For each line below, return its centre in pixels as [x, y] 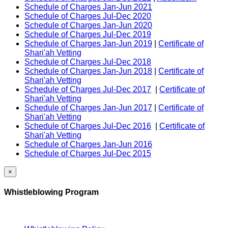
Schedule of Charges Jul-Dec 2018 [88, 62]
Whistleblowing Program [51, 192]
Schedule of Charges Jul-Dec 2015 [88, 153]
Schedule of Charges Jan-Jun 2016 [88, 144]
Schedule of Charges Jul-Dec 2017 [88, 89]
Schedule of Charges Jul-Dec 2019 [88, 34]
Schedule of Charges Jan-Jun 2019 [88, 43]
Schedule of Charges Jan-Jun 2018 [88, 71]
